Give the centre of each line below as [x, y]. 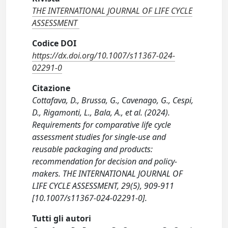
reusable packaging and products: [93, 149]
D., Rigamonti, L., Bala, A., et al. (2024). [101, 113]
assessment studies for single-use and [99, 137]
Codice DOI [54, 44]
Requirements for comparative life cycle [102, 125]
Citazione [51, 88]
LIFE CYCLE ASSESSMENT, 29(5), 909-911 [103, 186]
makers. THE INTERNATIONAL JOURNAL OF [108, 174]
